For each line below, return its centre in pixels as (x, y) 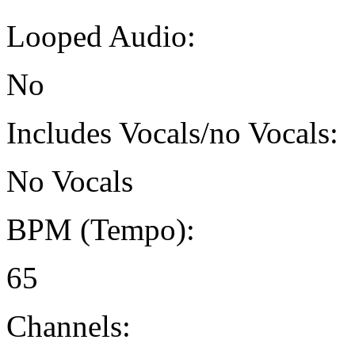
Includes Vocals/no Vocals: (172, 133)
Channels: (69, 326)
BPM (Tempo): (101, 230)
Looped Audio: (101, 36)
